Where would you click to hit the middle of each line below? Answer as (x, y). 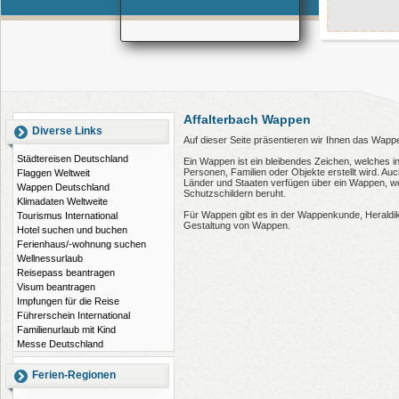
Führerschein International (73, 315)
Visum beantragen (56, 287)
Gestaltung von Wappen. (237, 226)
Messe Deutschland (60, 344)
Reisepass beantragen (66, 273)
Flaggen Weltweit (53, 173)
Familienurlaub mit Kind (66, 330)
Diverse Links (67, 131)
